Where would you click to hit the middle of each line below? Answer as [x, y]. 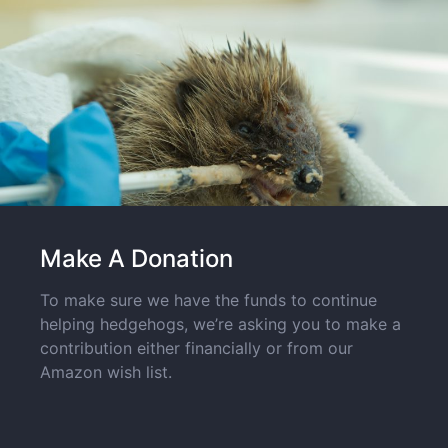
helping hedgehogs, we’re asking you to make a [221, 323]
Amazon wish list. [109, 371]
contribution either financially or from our [197, 347]
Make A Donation [137, 258]
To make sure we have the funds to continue [209, 299]
